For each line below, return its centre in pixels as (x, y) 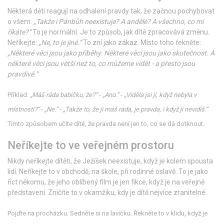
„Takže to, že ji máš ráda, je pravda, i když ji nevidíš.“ (135, 109)
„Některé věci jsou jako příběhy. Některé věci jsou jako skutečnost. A (111, 53)
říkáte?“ (19, 32)
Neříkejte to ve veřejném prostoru (91, 145)
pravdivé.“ (23, 74)
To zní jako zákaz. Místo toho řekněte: (141, 43)
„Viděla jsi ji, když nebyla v (160, 95)
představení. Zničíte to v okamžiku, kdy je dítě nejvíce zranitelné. (107, 193)
